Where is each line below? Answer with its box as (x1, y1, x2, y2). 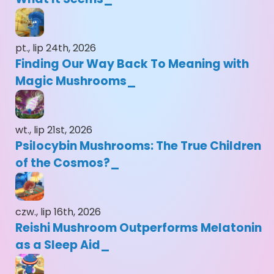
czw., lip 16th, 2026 (15, 205, 101, 220)
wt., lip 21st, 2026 (15, 123, 92, 138)
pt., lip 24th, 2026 (15, 41, 96, 56)
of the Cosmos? (15, 155, 110, 172)
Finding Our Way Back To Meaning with (15, 56, 249, 73)
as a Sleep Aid (15, 237, 100, 254)
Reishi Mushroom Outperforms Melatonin (15, 220, 262, 237)
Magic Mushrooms (15, 73, 127, 90)
